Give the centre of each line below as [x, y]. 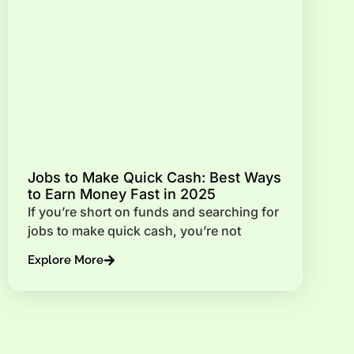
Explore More [66, 260]
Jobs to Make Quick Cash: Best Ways [154, 178]
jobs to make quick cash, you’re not [134, 231]
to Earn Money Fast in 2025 [122, 194]
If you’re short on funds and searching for [153, 212]
